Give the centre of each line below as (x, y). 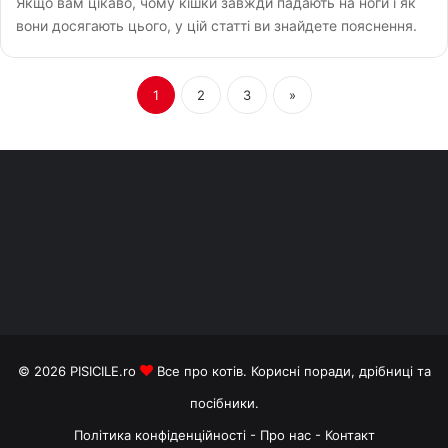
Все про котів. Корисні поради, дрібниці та (291, 370)
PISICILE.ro (104, 370)
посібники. (224, 402)
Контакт (349, 434)
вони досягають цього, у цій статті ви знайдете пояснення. (217, 25)
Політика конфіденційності (159, 434)
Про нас (287, 434)
